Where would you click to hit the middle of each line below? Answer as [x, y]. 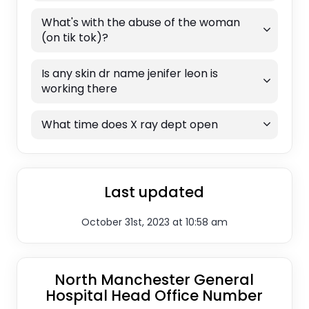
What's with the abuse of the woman [140, 22]
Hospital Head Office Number [154, 295]
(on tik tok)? [74, 37]
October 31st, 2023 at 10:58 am [154, 222]
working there [79, 88]
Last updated [154, 192]
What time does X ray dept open [129, 124]
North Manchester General [154, 279]
